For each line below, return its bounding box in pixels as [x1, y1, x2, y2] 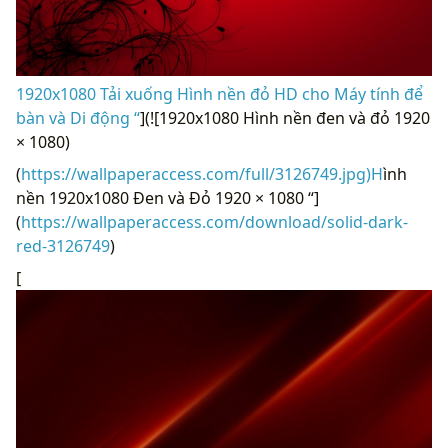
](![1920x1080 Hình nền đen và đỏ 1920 [140, 107, 430, 130]
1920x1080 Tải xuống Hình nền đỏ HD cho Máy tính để [16, 83, 423, 106]
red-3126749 [16, 235, 110, 258]
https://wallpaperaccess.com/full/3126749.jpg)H [21, 163, 383, 186]
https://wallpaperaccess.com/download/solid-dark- [21, 211, 408, 234]
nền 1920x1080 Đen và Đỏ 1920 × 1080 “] [16, 187, 319, 210]
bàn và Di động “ [16, 107, 140, 130]
